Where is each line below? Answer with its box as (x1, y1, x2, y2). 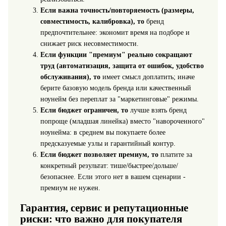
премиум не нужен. (40, 184, 100, 192)
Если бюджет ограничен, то (40, 106, 128, 114)
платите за (158, 150, 192, 158)
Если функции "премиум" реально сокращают (40, 50, 192, 59)
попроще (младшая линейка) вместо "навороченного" (40, 117, 205, 125)
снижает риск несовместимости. (40, 39, 139, 47)
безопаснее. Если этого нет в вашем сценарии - (40, 173, 186, 181)
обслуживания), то (40, 73, 100, 81)
